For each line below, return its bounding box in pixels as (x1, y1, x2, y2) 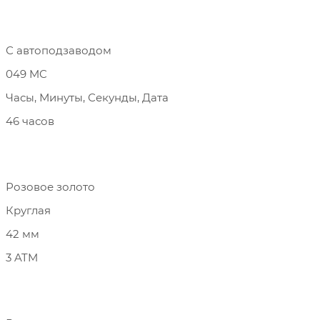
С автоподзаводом (6, 44, 111, 57)
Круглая (6, 204, 51, 217)
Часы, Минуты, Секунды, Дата (6, 91, 169, 104)
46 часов (6, 114, 54, 128)
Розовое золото (6, 180, 95, 194)
